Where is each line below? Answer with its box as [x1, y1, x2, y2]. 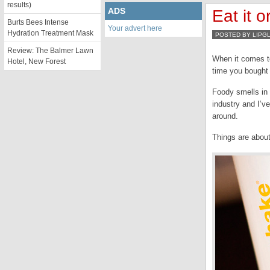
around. [212, 111, 238, 121]
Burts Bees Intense [7, 18, 69, 27]
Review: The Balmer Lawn [7, 46, 93, 55]
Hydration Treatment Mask [7, 29, 93, 37]
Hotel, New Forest [7, 57, 66, 66]
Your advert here [108, 24, 162, 33]
